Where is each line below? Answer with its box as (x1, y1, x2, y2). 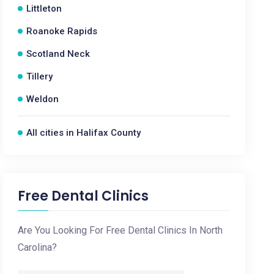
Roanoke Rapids (26, 26, 98, 37)
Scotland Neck (26, 48, 91, 59)
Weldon (26, 94, 59, 105)
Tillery (26, 71, 53, 82)
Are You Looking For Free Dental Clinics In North (18, 224, 223, 236)
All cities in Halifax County (26, 127, 141, 138)
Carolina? (18, 242, 57, 253)
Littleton (26, 3, 62, 14)
